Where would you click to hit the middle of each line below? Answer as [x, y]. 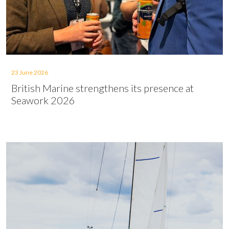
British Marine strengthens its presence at [102, 88]
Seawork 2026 [43, 100]
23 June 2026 [30, 72]
